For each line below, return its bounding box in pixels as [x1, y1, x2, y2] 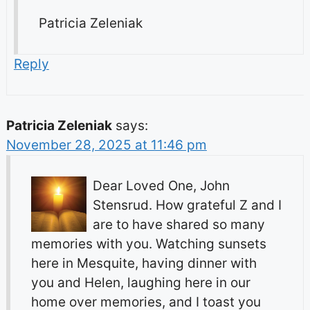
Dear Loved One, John [92, 178, 230, 194]
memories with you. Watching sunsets [30, 236, 266, 253]
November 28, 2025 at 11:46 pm [6, 137, 207, 154]
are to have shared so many [92, 217, 265, 233]
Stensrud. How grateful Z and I [92, 197, 282, 214]
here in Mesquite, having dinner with [30, 255, 257, 272]
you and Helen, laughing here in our [30, 275, 250, 291]
